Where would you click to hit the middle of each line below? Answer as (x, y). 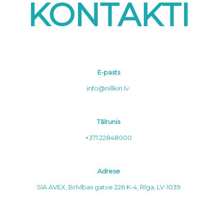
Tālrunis (108, 122)
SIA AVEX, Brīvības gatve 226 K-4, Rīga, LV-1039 (108, 187)
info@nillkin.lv (108, 88)
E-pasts (108, 72)
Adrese (108, 171)
